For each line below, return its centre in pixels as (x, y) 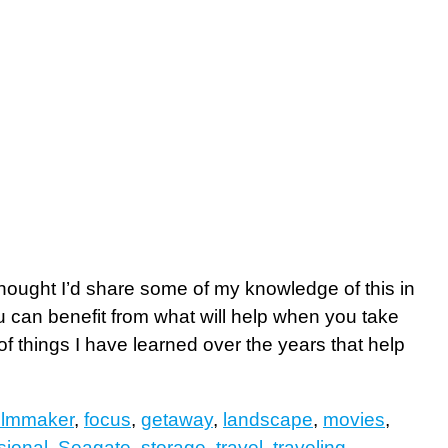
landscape (268, 420)
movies (354, 420)
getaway (177, 420)
